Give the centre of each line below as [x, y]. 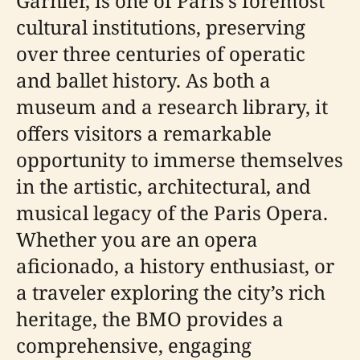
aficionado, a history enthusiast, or [175, 266]
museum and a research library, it [172, 106]
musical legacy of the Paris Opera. [172, 213]
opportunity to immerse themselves [180, 160]
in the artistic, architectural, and [164, 186]
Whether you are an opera [137, 239]
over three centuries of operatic [161, 53]
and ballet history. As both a [143, 80]
